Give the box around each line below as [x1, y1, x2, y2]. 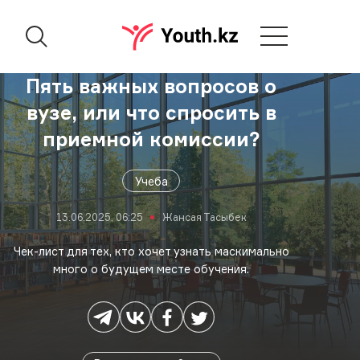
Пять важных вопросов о [26, 74, 277, 98]
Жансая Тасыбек [162, 211, 247, 223]
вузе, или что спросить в [26, 100, 276, 125]
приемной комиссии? [42, 127, 260, 151]
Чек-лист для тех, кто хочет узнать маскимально [13, 244, 289, 259]
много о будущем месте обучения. [53, 262, 250, 276]
